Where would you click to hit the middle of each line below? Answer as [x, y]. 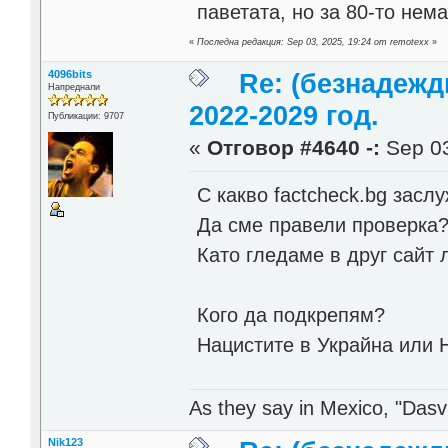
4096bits [69, 73]
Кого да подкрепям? [291, 315]
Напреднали [73, 86]
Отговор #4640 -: [294, 147]
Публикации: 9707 [85, 115]
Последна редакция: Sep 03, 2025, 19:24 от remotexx [313, 41]
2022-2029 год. [284, 115]
